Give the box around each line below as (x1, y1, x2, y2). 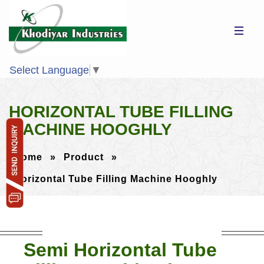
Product (64, 151, 104, 162)
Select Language (9, 64, 89, 76)
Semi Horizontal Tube (24, 239, 217, 260)
